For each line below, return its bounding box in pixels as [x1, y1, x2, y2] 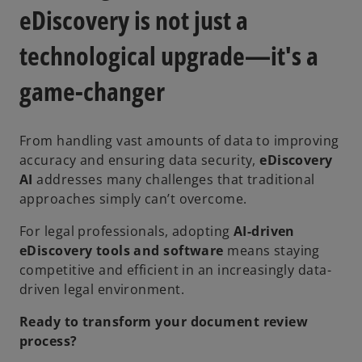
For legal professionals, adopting [19, 221, 234, 240]
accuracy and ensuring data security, [19, 150, 260, 169]
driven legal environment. [19, 280, 185, 298]
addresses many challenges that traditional [32, 170, 315, 188]
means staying [223, 241, 320, 259]
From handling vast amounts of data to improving [19, 131, 339, 149]
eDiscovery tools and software [19, 241, 224, 259]
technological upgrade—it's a [19, 38, 318, 74]
